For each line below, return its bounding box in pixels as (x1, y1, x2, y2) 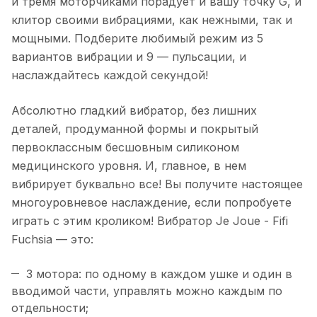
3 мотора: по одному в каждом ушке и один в (26, 267, 292, 282)
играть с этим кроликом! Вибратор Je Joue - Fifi (11, 214, 288, 229)
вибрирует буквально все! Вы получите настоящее (11, 177, 303, 192)
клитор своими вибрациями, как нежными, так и (11, 13, 292, 28)
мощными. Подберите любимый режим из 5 (11, 31, 263, 46)
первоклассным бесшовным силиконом (11, 140, 239, 155)
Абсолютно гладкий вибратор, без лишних (11, 103, 257, 118)
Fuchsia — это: (11, 232, 93, 247)
